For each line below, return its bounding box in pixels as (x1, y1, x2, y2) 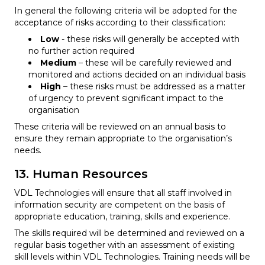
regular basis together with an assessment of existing (14, 239, 235, 250)
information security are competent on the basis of (14, 199, 225, 210)
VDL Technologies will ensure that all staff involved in (14, 187, 232, 198)
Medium (40, 57, 76, 68)
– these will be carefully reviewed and (76, 57, 231, 68)
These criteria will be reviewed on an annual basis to (14, 121, 226, 132)
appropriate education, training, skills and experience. (14, 211, 230, 222)
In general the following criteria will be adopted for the (14, 5, 237, 16)
